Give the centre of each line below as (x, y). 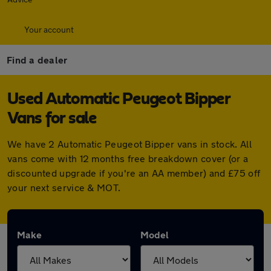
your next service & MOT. (64, 187)
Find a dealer (37, 60)
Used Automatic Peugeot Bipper (119, 99)
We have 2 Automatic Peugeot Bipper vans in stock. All (129, 144)
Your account (49, 29)
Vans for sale (52, 119)
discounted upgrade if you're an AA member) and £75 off (134, 173)
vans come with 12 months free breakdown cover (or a (128, 158)
